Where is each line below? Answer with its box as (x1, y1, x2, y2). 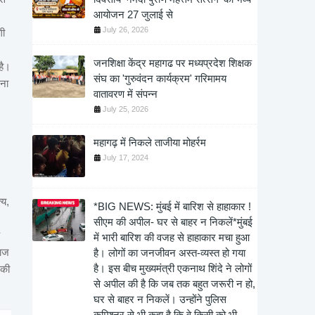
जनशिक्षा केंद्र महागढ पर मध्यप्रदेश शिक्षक (94, 57, 252, 69)
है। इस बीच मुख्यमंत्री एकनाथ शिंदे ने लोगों (94, 262, 252, 274)
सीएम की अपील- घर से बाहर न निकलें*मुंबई (94, 216, 252, 228)
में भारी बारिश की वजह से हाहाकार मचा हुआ (94, 231, 250, 243)
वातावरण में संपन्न (94, 88, 157, 100)
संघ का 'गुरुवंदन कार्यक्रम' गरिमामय (94, 72, 226, 84)
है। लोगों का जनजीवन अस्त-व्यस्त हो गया (94, 247, 245, 259)
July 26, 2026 (103, 25, 148, 34)
